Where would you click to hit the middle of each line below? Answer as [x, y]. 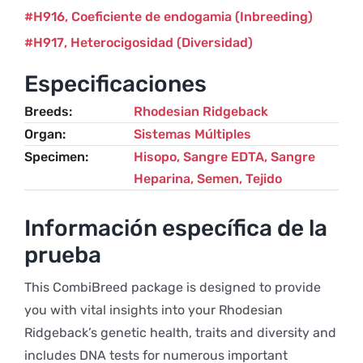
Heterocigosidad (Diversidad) [161, 43]
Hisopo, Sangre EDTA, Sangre [224, 157]
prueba [62, 255]
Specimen [54, 157]
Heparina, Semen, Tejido [207, 179]
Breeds [46, 111]
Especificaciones [115, 84]
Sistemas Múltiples [192, 134]
